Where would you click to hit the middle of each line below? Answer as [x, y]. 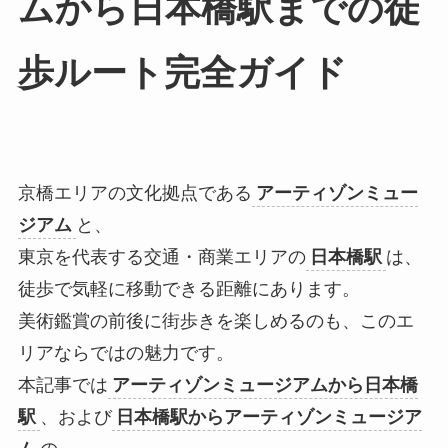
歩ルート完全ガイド [182, 73]
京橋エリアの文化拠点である [134, 192]
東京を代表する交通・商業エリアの [161, 256]
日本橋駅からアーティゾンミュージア [268, 416]
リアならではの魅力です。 [125, 352]
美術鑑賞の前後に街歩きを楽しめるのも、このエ [215, 320]
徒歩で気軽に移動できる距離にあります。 [188, 288]
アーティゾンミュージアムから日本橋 [264, 384]
